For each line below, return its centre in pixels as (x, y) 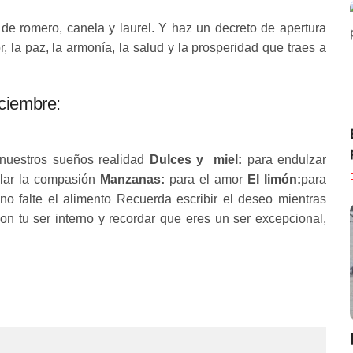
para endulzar (284, 160)
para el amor (206, 179)
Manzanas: (132, 179)
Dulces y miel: (196, 160)
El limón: (274, 179)
